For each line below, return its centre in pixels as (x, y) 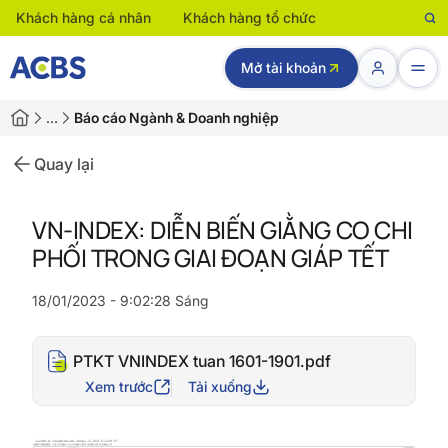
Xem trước (119, 386)
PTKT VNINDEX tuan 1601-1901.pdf (202, 361)
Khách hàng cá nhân (83, 17)
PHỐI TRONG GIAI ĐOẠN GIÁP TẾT (210, 257)
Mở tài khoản (283, 67)
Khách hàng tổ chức (249, 17)
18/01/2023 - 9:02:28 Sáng (120, 300)
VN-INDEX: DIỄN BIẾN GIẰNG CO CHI (222, 229)
